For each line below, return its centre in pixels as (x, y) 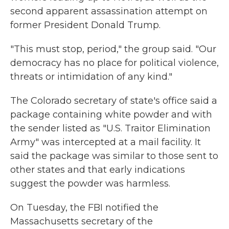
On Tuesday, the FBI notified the (84, 208)
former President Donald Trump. (85, 25)
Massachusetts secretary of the (82, 221)
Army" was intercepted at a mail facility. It (106, 142)
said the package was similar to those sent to (114, 156)
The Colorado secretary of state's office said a (114, 101)
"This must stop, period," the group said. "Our (113, 49)
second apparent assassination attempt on (109, 11)
